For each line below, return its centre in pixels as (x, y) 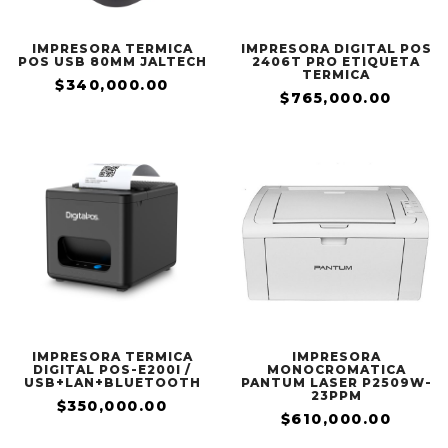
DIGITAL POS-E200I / (112, 369)
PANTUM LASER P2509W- (336, 382)
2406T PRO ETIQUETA (336, 61)
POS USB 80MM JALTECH (112, 61)
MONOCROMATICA (336, 369)
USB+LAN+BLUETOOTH (112, 382)
